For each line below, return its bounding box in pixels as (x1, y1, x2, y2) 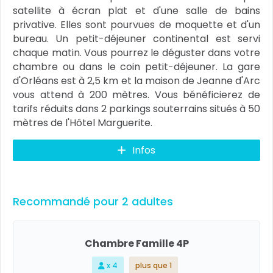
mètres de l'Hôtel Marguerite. (13, 116, 152, 130)
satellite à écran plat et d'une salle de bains (13, 4, 260, 18)
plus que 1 (135, 260, 172, 271)
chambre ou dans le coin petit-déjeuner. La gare (13, 60, 260, 74)
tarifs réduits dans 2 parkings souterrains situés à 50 (13, 102, 260, 116)
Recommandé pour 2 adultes (13, 194, 173, 209)
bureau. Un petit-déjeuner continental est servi (13, 32, 260, 46)
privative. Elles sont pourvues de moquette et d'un (13, 18, 260, 32)
